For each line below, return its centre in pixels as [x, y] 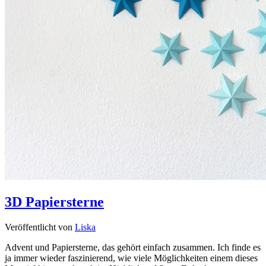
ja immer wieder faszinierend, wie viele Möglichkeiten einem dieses [131, 258]
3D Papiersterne [54, 202]
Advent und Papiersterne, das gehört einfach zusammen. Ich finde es [133, 248]
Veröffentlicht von [40, 227]
